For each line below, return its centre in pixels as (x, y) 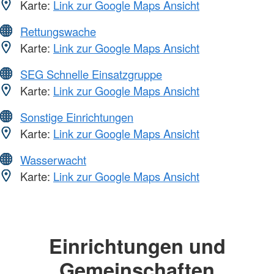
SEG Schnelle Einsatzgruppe (91, 74)
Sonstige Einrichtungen (77, 117)
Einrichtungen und (137, 245)
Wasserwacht (53, 159)
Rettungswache (58, 31)
